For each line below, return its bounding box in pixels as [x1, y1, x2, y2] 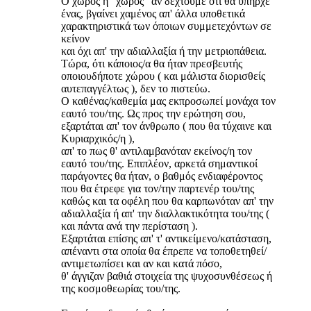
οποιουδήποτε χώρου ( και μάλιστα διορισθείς [61, 70, 265, 83]
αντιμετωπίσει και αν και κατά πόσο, [61, 258, 222, 270]
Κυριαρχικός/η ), [61, 133, 135, 145]
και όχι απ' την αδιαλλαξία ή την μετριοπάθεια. [61, 45, 267, 58]
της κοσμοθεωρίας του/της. [61, 283, 180, 295]
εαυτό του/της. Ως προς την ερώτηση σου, [61, 108, 246, 120]
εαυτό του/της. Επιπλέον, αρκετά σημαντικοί [61, 158, 258, 170]
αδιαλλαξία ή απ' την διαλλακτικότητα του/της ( [61, 208, 269, 220]
